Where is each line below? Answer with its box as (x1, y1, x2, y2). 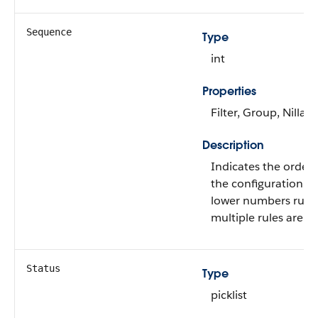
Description (202, 138, 264, 153)
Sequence (26, 26, 72, 38)
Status (26, 263, 60, 274)
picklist (211, 287, 247, 302)
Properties (202, 84, 256, 99)
